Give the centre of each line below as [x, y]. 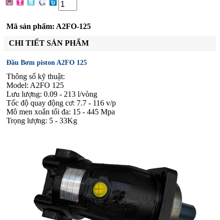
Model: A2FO [29, 85]
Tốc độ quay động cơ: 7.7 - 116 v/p [61, 103]
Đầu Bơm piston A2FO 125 [47, 62]
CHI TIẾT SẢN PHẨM [49, 43]
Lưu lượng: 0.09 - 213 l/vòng [52, 94]
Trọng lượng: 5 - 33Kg [42, 121]
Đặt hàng [18, 15]
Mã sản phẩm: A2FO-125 [49, 27]
